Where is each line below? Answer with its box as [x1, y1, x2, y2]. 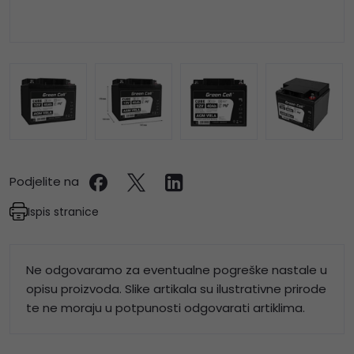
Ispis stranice [28, 203, 99, 220]
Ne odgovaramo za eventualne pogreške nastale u [26, 262, 327, 279]
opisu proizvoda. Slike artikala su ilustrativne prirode [26, 281, 326, 298]
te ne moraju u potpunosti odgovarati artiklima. [26, 299, 305, 317]
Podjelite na [9, 173, 79, 190]
